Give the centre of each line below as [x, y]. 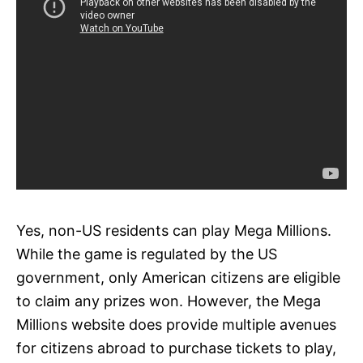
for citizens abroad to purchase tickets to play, [176, 348]
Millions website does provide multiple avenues [176, 324]
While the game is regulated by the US [147, 254]
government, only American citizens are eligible [178, 277]
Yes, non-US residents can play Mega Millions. [174, 230]
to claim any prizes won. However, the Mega [169, 301]
